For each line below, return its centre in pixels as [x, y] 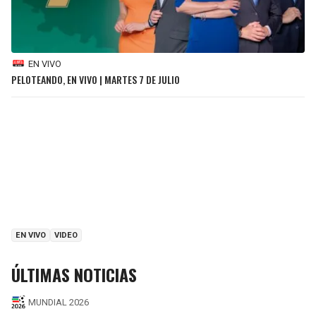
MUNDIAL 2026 [59, 302]
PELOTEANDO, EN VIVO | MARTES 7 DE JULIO [96, 79]
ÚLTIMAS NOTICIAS [74, 274]
